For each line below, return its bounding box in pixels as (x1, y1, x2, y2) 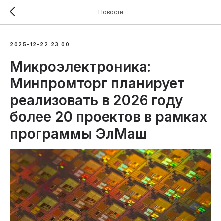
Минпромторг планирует (10, 75, 184, 92)
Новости (98, 8, 123, 16)
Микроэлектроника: (10, 58, 151, 75)
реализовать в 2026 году (10, 92, 183, 109)
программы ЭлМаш (10, 125, 147, 142)
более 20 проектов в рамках (10, 109, 207, 125)
